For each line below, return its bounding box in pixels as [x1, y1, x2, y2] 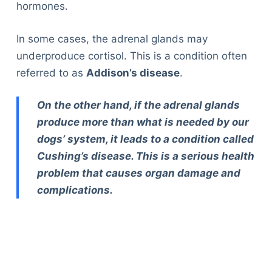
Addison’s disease [86, 66, 180, 79]
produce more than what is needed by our [36, 116, 249, 129]
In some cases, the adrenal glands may [16, 32, 208, 45]
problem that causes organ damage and [36, 167, 240, 180]
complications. [36, 184, 113, 197]
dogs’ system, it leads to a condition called [36, 133, 254, 146]
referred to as [16, 66, 86, 79]
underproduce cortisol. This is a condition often [16, 49, 247, 62]
